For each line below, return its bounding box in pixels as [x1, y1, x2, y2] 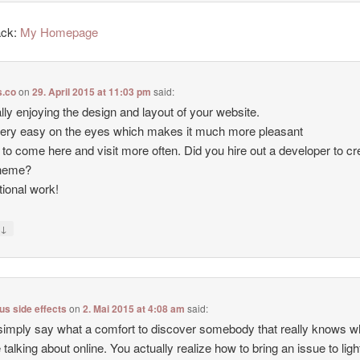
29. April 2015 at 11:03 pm [32, 84, 152, 100]
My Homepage [20, 22, 99, 40]
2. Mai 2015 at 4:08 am [83, 301, 186, 316]
